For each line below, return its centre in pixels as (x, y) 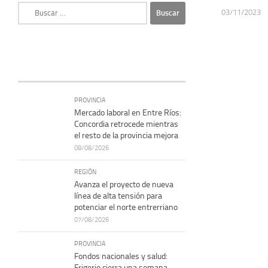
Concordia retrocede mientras (126, 124)
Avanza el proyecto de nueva (124, 184)
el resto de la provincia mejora (126, 135)
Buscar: (31, 7)
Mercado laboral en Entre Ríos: (128, 112)
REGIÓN (85, 171)
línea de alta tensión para (118, 196)
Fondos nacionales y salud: (121, 256)
